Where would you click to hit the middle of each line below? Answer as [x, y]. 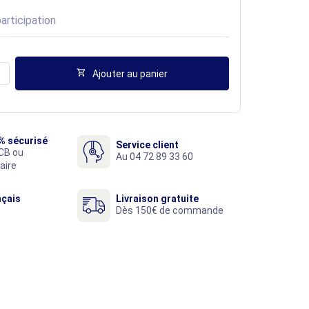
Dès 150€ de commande [170, 211]
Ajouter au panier [130, 73]
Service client [147, 145]
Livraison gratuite [157, 199]
